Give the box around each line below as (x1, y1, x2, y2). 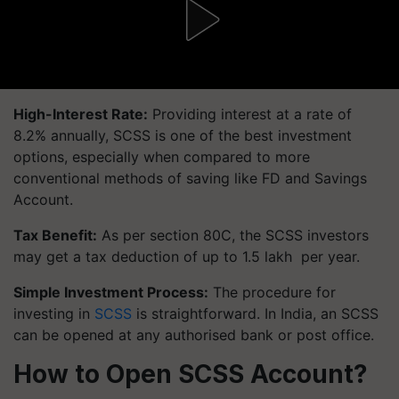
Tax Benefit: (13, 226, 97, 244)
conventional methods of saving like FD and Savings (13, 169, 367, 187)
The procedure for (208, 283, 336, 301)
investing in (13, 305, 94, 322)
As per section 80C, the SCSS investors (97, 226, 369, 244)
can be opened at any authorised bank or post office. (13, 326, 374, 344)
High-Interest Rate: (13, 105, 148, 123)
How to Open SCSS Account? (13, 359, 368, 389)
